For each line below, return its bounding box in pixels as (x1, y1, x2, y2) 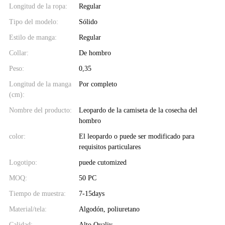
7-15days (78, 189, 104, 197)
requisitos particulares (78, 143, 141, 151)
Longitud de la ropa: (9, 2, 67, 10)
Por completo (78, 80, 117, 88)
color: (9, 132, 26, 140)
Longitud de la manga (9, 80, 71, 88)
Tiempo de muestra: (9, 189, 66, 197)
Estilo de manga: (9, 33, 57, 41)
